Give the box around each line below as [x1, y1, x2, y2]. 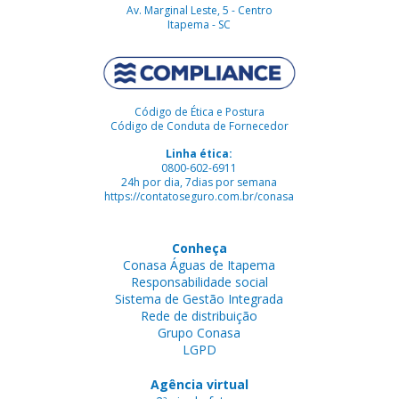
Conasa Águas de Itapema [123, 256, 276, 273]
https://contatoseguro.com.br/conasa [104, 188, 295, 204]
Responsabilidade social [130, 273, 268, 290]
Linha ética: [166, 145, 233, 161]
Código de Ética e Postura [134, 103, 265, 119]
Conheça [171, 239, 227, 256]
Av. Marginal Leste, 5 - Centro [126, 2, 273, 18]
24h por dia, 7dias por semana [121, 174, 278, 190]
